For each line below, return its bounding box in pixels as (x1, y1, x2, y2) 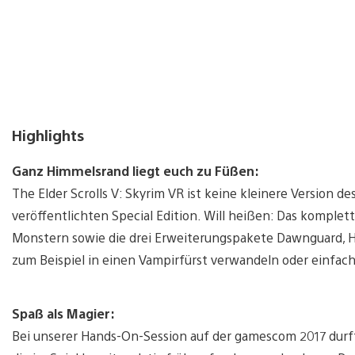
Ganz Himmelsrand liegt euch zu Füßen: (12, 162, 259, 179)
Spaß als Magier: (12, 304, 115, 322)
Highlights (12, 124, 84, 144)
